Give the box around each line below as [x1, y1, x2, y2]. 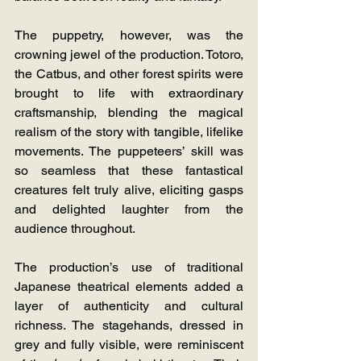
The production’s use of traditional [15, 259, 243, 276]
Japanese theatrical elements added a [15, 279, 243, 295]
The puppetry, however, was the [15, 27, 243, 44]
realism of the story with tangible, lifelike [15, 124, 243, 140]
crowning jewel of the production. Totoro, [15, 47, 243, 63]
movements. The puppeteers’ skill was [15, 143, 243, 160]
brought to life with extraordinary [15, 85, 243, 102]
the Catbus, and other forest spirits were [15, 66, 243, 82]
